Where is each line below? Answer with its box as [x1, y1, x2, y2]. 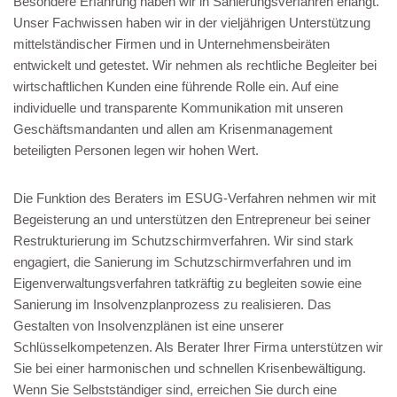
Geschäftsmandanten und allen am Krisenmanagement [13, 121, 332, 136]
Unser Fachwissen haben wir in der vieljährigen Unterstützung [13, 14, 370, 30]
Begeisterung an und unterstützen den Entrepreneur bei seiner [13, 211, 370, 227]
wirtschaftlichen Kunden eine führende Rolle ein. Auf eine [13, 78, 339, 94]
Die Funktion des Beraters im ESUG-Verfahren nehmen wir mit [13, 190, 376, 206]
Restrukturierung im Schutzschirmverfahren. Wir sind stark [13, 232, 354, 248]
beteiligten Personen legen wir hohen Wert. [13, 142, 259, 158]
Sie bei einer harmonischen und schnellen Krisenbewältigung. [13, 360, 366, 376]
